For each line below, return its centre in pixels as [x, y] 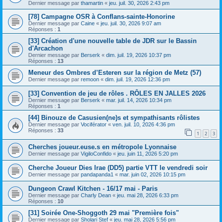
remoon [90, 80]
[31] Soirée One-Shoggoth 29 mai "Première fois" [104, 213]
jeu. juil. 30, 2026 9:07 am [131, 24]
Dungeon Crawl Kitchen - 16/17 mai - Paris [93, 188]
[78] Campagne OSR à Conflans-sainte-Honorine [102, 17]
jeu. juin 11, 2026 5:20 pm [148, 153]
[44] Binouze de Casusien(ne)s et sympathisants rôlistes [114, 118]
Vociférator [94, 125]
